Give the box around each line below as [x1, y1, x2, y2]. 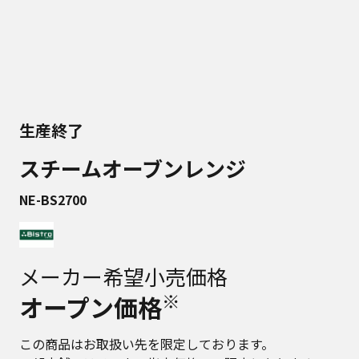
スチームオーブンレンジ [19, 153, 246, 183]
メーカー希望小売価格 [19, 261, 228, 291]
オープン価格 [19, 289, 162, 325]
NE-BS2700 [19, 190, 87, 209]
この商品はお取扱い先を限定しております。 [19, 334, 274, 353]
